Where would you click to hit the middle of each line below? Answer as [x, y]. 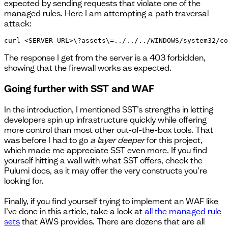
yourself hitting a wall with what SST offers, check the [103, 160]
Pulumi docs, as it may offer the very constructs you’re [106, 170]
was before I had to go [47, 140]
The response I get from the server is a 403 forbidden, [105, 58]
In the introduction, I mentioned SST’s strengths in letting [109, 109]
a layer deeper [117, 140]
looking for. [24, 180]
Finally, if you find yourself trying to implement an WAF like [111, 201]
